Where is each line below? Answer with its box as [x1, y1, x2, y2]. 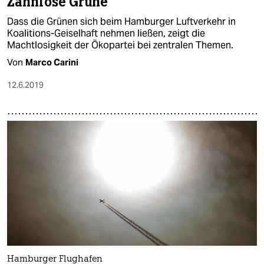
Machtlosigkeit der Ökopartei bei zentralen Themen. [7, 38, 233, 51]
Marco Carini [25, 56, 78, 68]
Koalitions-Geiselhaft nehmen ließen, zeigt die [7, 27, 205, 39]
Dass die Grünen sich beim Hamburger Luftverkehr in [7, 15, 236, 28]
